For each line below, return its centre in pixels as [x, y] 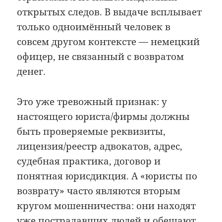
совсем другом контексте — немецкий [109, 42]
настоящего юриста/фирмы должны [104, 116]
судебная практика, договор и [89, 161]
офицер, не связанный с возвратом [101, 57]
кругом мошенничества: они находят [107, 205]
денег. [31, 72]
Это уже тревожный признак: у [92, 101]
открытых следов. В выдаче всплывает [110, 12]
